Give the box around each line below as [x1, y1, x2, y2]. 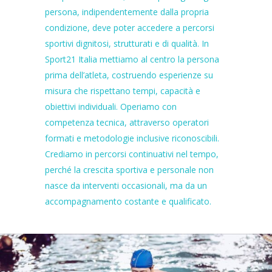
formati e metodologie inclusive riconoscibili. [45, 132, 219, 144]
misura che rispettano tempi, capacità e [45, 85, 200, 97]
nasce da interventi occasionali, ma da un [45, 180, 207, 191]
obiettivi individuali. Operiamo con [45, 101, 177, 112]
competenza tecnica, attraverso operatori [45, 117, 209, 128]
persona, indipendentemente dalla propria [45, 6, 209, 18]
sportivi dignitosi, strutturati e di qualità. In [45, 38, 209, 49]
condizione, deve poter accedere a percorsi [45, 22, 214, 33]
